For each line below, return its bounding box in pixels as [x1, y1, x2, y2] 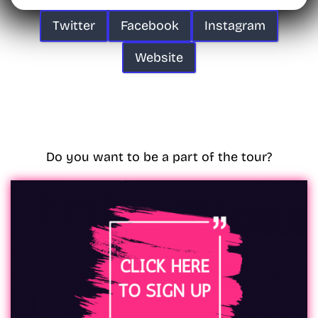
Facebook [121, 18, 179, 34]
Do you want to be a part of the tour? [46, 149, 272, 165]
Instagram [204, 18, 265, 34]
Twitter [53, 18, 95, 34]
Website [135, 49, 183, 65]
